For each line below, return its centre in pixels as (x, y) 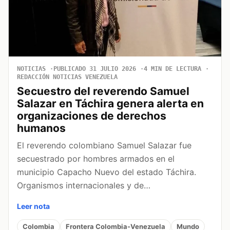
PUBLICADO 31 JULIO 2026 (95, 69)
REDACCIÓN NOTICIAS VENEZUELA (67, 77)
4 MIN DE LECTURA (172, 69)
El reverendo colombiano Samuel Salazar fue (104, 146)
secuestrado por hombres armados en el (96, 159)
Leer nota (33, 206)
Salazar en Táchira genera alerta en (110, 104)
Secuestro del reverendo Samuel (103, 91)
